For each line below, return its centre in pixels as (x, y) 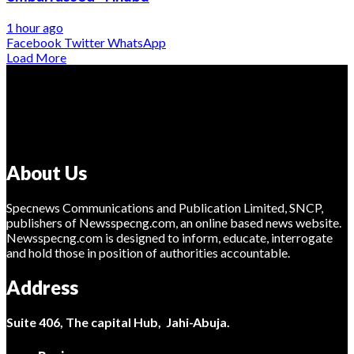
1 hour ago (35, 27)
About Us (47, 173)
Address (42, 288)
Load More (36, 57)
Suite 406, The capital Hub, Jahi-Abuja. (118, 322)
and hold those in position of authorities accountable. (148, 253)
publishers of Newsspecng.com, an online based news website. (174, 223)
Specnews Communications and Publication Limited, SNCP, (165, 208)
